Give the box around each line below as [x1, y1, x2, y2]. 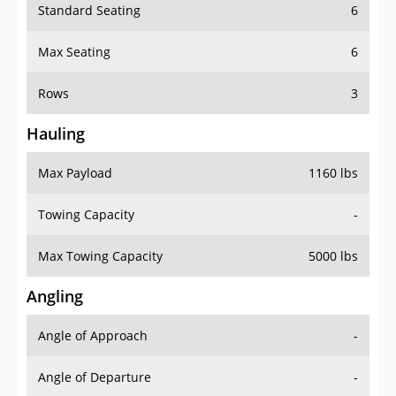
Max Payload [38, 164, 112, 182]
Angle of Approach [38, 327, 148, 345]
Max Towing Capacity [38, 247, 163, 265]
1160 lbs [308, 164, 358, 182]
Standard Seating [38, 2, 141, 19]
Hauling [27, 123, 85, 145]
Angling [27, 286, 83, 308]
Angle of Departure [38, 369, 151, 386]
